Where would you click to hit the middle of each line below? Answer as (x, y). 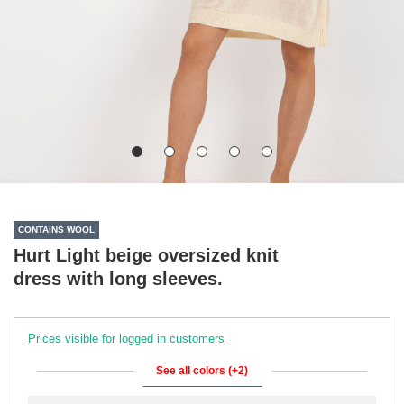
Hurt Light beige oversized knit (146, 255)
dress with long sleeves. (118, 278)
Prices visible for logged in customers (126, 338)
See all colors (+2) (202, 370)
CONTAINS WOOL (56, 230)
